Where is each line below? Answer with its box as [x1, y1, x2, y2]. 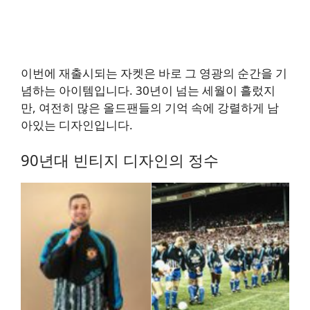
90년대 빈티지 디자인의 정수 [21, 149, 219, 171]
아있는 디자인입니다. [21, 116, 133, 133]
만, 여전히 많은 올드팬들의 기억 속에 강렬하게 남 [21, 99, 279, 116]
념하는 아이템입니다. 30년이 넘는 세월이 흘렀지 [21, 82, 275, 98]
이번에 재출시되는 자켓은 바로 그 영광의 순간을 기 [21, 64, 287, 81]
